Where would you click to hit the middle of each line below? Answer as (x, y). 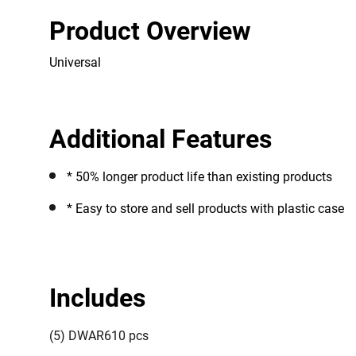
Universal (75, 63)
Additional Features (161, 139)
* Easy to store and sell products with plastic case (205, 209)
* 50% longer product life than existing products (217, 177)
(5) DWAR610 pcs (99, 336)
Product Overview (150, 31)
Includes (97, 298)
